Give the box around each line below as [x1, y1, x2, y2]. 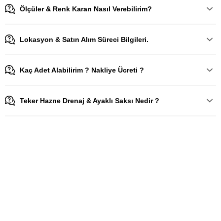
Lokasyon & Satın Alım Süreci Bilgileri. [20, 36, 148, 43]
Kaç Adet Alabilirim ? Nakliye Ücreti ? [20, 66, 144, 74]
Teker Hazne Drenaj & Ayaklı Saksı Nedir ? [20, 97, 159, 105]
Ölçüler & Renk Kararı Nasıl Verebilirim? [20, 5, 152, 13]
